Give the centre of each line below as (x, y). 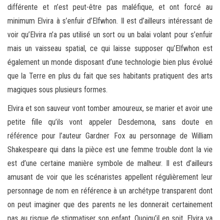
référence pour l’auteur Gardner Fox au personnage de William (110, 136)
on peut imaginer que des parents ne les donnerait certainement (110, 205)
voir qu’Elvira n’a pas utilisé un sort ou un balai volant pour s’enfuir (110, 35)
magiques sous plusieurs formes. (57, 90)
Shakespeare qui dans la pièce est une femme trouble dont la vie (110, 150)
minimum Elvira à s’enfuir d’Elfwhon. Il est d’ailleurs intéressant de (110, 21)
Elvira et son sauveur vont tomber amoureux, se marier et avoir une (110, 109)
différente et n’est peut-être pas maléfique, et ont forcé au (110, 7)
